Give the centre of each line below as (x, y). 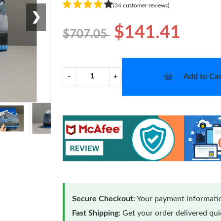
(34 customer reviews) (141, 5)
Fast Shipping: (96, 213)
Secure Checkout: (104, 199)
